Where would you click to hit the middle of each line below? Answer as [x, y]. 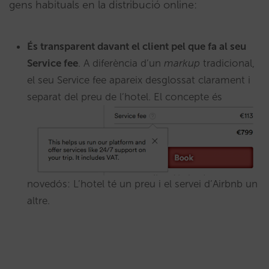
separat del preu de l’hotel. [90, 96]
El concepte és [188, 96]
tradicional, [227, 63]
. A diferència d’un [121, 63]
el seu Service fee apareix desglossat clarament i [139, 80]
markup [182, 63]
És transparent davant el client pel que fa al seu [137, 46]
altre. [40, 201]
